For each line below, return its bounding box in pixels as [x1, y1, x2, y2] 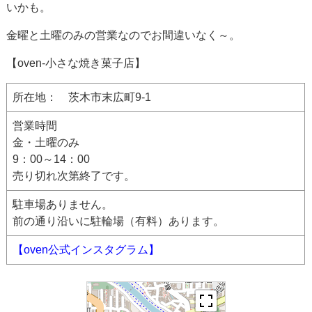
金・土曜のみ [13, 136, 80, 148]
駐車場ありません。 [13, 198, 114, 210]
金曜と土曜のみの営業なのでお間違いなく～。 [6, 29, 241, 41]
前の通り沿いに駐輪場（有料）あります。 [13, 214, 225, 227]
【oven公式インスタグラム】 [13, 243, 160, 256]
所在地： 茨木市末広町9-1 [13, 91, 152, 103]
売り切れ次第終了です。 [13, 169, 136, 182]
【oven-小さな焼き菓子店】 [6, 56, 146, 69]
